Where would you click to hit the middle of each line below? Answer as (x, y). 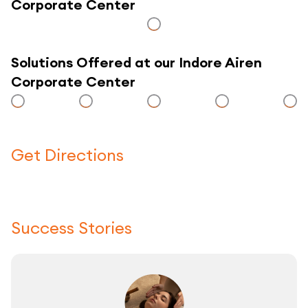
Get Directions (67, 155)
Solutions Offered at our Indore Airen (136, 63)
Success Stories (71, 228)
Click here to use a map (154, 181)
